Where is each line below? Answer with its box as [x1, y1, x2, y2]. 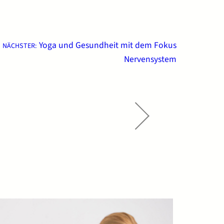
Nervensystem [123, 52, 176, 65]
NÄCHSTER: [2, 40, 37, 51]
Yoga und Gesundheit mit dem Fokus [38, 38, 176, 51]
